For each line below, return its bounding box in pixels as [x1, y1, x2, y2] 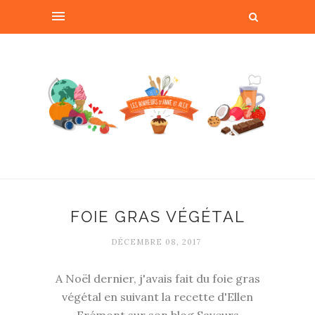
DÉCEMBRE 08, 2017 [110, 237, 201, 247]
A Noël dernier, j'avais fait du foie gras [55, 271, 260, 286]
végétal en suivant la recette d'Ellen [62, 290, 253, 304]
